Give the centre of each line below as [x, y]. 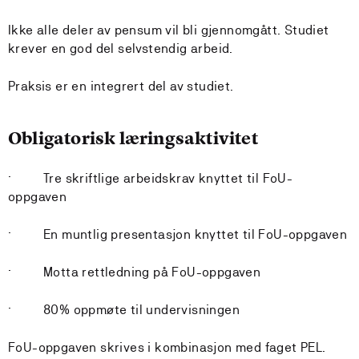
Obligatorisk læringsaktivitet [133, 138]
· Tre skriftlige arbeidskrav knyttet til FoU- [151, 178]
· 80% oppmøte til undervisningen [124, 310]
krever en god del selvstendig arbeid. [121, 48]
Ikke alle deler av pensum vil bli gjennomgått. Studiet [169, 30]
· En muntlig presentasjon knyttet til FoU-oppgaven [178, 234]
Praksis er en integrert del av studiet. [121, 86]
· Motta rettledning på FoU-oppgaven [135, 272]
